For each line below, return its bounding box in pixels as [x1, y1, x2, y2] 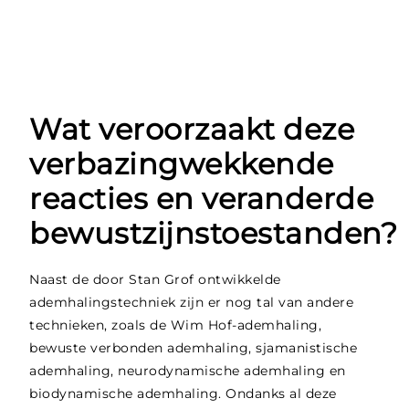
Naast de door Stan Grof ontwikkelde [29, 271, 281, 288]
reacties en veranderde [29, 181, 374, 217]
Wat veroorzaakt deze [29, 111, 355, 148]
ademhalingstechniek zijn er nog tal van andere [29, 294, 354, 311]
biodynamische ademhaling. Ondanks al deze [29, 385, 337, 403]
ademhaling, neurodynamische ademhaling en [29, 362, 346, 380]
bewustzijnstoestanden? [29, 215, 398, 252]
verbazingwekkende [29, 146, 334, 183]
